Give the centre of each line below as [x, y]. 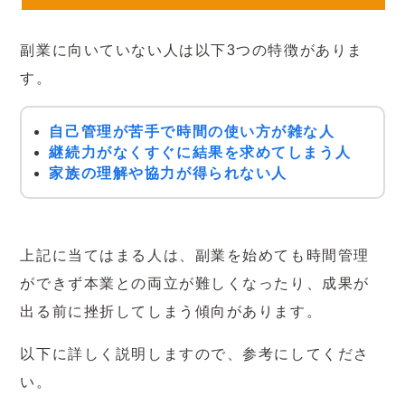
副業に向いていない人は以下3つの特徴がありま [192, 50]
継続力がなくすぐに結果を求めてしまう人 [200, 153]
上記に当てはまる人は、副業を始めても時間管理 [195, 255]
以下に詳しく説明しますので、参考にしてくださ [195, 353]
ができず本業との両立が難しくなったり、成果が [195, 283]
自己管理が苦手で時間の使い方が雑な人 [192, 132]
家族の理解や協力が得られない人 [168, 174]
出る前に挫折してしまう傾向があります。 [171, 311]
